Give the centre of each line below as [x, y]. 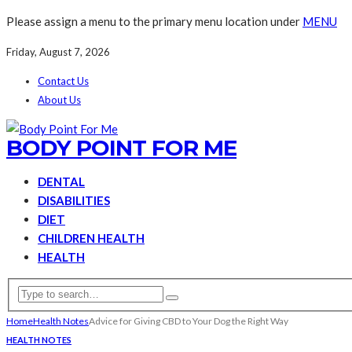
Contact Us [63, 81]
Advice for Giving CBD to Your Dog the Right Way [189, 321]
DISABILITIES [74, 200]
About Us [59, 100]
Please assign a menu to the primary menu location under [154, 21]
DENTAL [61, 181]
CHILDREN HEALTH [91, 238]
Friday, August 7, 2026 [58, 52]
